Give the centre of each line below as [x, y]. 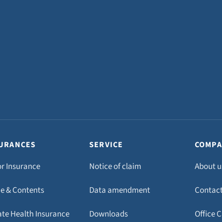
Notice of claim [115, 166]
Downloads [108, 214]
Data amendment [119, 190]
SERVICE [106, 145]
